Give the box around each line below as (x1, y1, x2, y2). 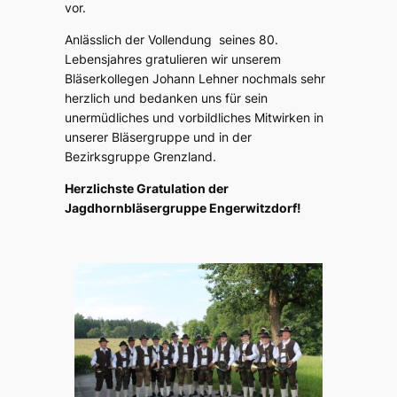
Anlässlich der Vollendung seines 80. (64, 32, 278, 48)
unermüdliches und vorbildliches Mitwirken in (64, 110, 323, 126)
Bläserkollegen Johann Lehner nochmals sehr (64, 71, 325, 87)
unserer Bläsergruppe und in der (64, 129, 252, 145)
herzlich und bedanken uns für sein (64, 90, 268, 106)
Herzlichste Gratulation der (64, 181, 229, 197)
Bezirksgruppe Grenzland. (64, 149, 216, 165)
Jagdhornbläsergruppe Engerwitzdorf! (64, 200, 301, 216)
